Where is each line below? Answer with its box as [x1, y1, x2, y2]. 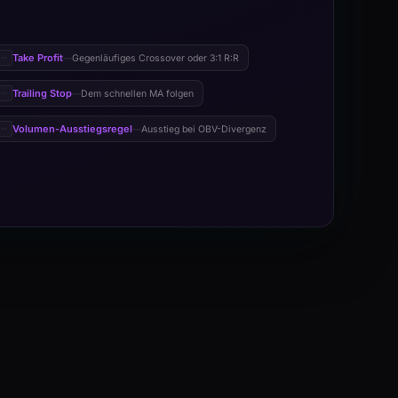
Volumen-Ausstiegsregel [12, 123, 132, 135]
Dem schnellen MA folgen [81, 87, 194, 99]
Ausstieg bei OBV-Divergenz [141, 123, 267, 135]
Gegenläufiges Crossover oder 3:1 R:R [72, 52, 239, 64]
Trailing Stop [12, 87, 72, 99]
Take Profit [12, 52, 63, 64]
